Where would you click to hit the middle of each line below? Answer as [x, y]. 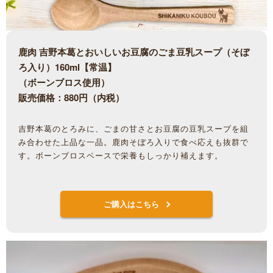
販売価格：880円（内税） [71, 97]
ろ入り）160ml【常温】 [67, 67]
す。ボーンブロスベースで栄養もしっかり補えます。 [121, 155]
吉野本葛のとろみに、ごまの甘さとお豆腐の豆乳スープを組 [133, 129]
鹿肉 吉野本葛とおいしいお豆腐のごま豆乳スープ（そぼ [134, 51]
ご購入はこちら [131, 204]
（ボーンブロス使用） [64, 82]
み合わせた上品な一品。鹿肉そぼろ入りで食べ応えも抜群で [133, 142]
